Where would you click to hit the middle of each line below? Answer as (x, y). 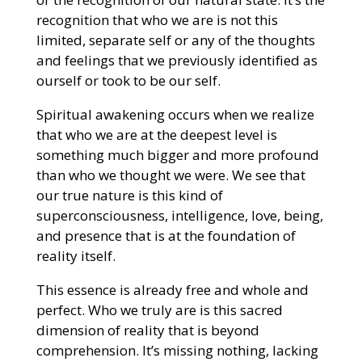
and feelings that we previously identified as (177, 60)
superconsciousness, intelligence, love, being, (179, 215)
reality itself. (77, 255)
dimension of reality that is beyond (147, 330)
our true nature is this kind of (129, 195)
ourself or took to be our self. (130, 80)
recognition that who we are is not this (157, 19)
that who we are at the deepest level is (156, 134)
